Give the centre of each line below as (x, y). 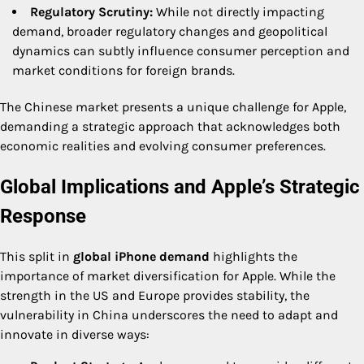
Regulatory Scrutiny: (91, 12)
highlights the (253, 257)
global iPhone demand (141, 257)
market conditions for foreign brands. (123, 71)
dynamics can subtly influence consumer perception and (181, 51)
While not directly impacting (238, 12)
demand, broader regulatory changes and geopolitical (170, 32)
